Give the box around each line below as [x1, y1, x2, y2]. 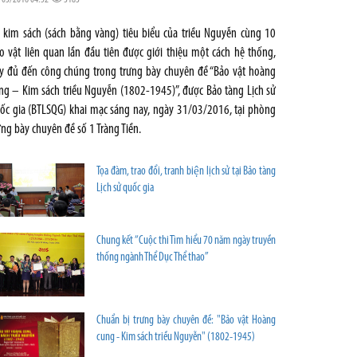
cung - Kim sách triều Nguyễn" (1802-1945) [96, 331, 255, 343]
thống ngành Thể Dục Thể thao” [96, 251, 209, 264]
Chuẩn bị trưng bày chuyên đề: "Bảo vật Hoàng [96, 314, 276, 327]
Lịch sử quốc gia [96, 182, 154, 195]
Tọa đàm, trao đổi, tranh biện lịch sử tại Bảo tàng [96, 166, 276, 178]
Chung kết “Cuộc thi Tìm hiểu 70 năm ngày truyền [96, 234, 276, 247]
